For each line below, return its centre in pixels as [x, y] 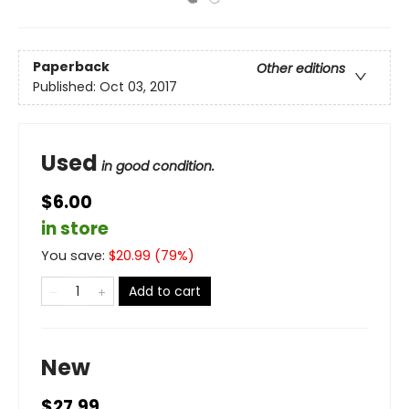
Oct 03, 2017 [138, 87]
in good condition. [158, 166]
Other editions [301, 69]
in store [75, 229]
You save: [75, 256]
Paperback [71, 67]
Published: [66, 87]
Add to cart [165, 291]
